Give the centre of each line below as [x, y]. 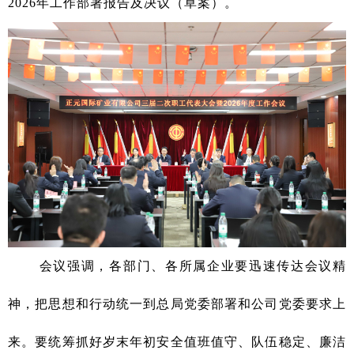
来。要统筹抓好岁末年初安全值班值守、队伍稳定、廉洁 [177, 342]
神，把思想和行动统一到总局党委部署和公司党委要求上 [177, 304]
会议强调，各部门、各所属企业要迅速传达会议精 [177, 266]
